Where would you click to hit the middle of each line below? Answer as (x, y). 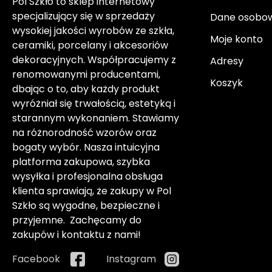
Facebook (36, 259)
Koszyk (226, 83)
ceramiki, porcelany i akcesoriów (90, 46)
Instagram (131, 259)
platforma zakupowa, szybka (81, 162)
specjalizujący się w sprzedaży (83, 16)
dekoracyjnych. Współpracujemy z (94, 60)
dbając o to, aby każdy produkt (86, 89)
